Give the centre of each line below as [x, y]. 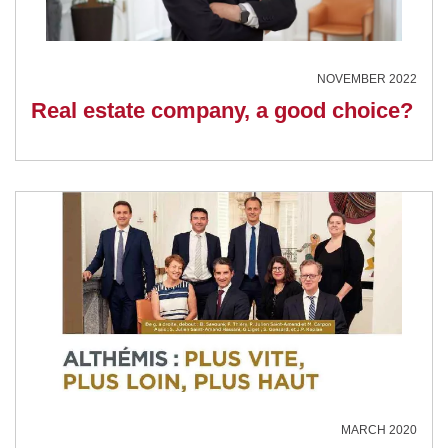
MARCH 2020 [379, 429]
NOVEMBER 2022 [367, 78]
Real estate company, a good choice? [222, 110]
